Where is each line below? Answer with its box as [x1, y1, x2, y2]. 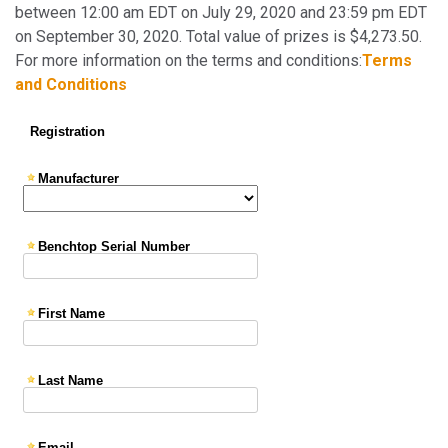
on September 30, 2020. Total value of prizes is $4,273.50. [15, 27, 422, 46]
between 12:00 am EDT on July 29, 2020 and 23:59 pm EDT [15, 3, 427, 22]
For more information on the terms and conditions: [15, 51, 362, 70]
